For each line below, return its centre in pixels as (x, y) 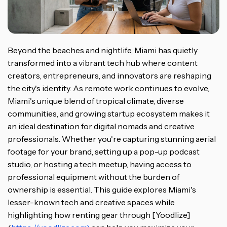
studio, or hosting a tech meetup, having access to (100, 164)
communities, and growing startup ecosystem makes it (109, 114)
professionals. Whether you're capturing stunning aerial (112, 139)
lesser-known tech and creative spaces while (91, 202)
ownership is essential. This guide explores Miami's (102, 190)
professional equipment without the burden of (93, 177)
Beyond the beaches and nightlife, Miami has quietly (103, 50)
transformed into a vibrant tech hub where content (103, 63)
